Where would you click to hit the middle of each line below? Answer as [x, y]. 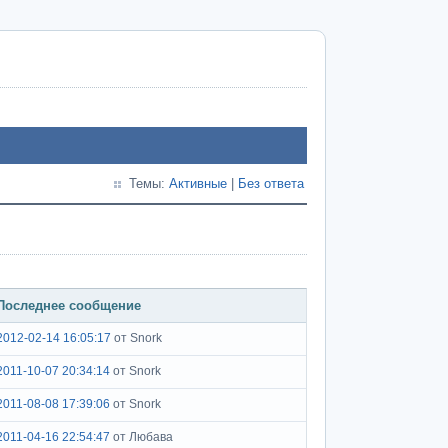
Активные [198, 183]
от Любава [143, 437]
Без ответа [271, 183]
